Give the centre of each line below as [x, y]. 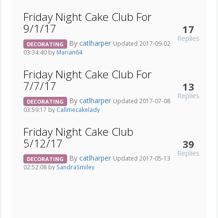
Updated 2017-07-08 [142, 101]
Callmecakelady [78, 110]
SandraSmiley [75, 167]
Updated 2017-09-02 [142, 44]
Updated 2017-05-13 [142, 158]
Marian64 [69, 52]
